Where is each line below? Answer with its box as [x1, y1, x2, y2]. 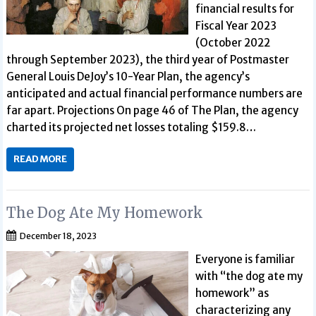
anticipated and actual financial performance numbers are [6, 86, 303, 100]
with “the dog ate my [195, 269, 303, 283]
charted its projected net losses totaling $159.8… [6, 120, 257, 134]
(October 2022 [195, 35, 270, 49]
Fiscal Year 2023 [195, 18, 276, 32]
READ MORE [13, 152, 68, 165]
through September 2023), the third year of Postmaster [6, 52, 290, 66]
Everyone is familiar [195, 253, 295, 266]
